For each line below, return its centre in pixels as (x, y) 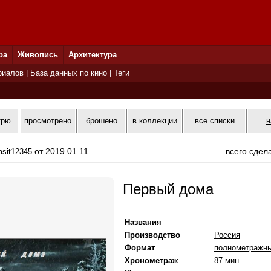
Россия (227, 235)
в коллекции (155, 121)
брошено (102, 121)
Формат (140, 248)
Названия (143, 222)
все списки (214, 121)
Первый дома (168, 189)
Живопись (38, 55)
